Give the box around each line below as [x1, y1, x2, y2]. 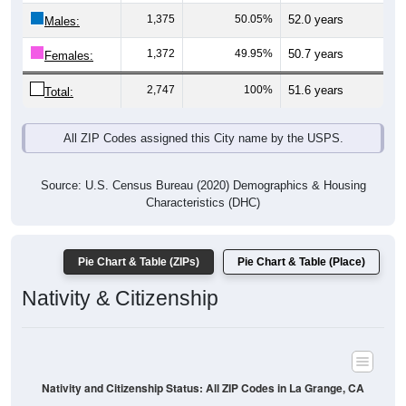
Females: [44, 29, 93, 43]
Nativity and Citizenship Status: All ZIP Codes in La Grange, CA [42, 360, 364, 376]
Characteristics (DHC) [146, 176, 260, 190]
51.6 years [288, 63, 343, 78]
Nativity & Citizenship [22, 266, 218, 291]
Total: [44, 65, 73, 80]
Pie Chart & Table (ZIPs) [78, 236, 199, 249]
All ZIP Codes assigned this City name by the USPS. [63, 111, 343, 126]
